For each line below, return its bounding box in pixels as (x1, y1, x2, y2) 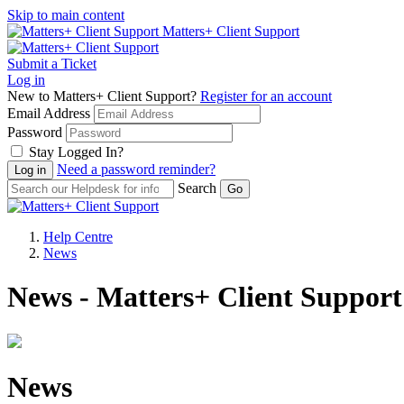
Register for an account (200, 88, 332, 104)
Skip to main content (7, 7, 124, 23)
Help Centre (43, 229, 113, 244)
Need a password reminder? (57, 161, 216, 177)
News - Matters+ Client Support (7, 280, 402, 314)
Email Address (7, 106, 90, 121)
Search (178, 180, 216, 196)
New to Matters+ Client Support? (7, 88, 200, 104)
